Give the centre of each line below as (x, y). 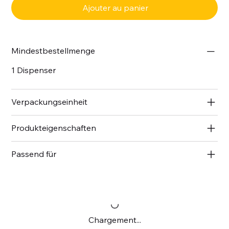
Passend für (34, 154)
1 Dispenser (34, 70)
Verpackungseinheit (50, 101)
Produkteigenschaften (54, 128)
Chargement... (114, 220)
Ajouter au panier (115, 7)
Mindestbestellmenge (53, 50)
